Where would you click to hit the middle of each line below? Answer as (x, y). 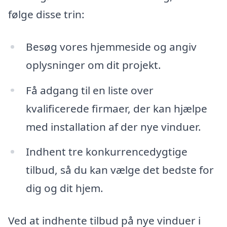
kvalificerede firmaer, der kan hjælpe (116, 108)
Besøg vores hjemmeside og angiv (111, 46)
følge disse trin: (46, 14)
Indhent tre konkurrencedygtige (106, 152)
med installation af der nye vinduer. (113, 126)
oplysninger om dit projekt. (93, 65)
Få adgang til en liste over (89, 90)
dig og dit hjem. (64, 188)
